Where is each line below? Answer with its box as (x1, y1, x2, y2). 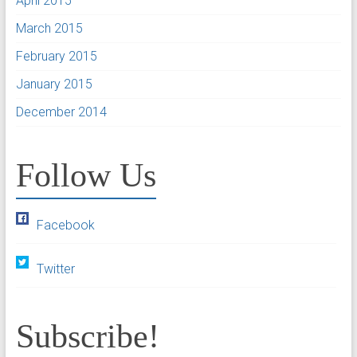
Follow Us (15, 157, 156, 194)
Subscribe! (15, 318, 159, 355)
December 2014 (15, 104, 107, 120)
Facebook (36, 217, 95, 233)
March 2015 (15, 21, 83, 37)
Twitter (36, 261, 75, 277)
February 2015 (15, 49, 97, 65)
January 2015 (15, 76, 92, 92)
